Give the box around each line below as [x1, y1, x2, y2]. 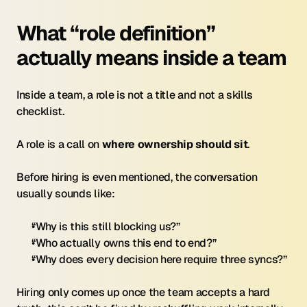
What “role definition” [16, 20, 215, 47]
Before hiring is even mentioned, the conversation [16, 170, 258, 184]
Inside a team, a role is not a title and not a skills [16, 88, 254, 102]
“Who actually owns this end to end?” [32, 236, 217, 250]
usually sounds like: [16, 186, 115, 201]
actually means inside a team [16, 45, 286, 71]
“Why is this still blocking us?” [32, 219, 180, 234]
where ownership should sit [101, 137, 248, 151]
